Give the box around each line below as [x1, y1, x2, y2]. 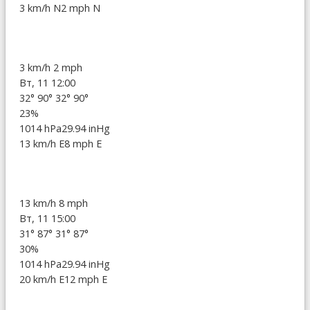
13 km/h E [19, 136, 64, 150]
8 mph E [64, 136, 102, 150]
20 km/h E [19, 272, 64, 286]
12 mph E [64, 272, 107, 286]
